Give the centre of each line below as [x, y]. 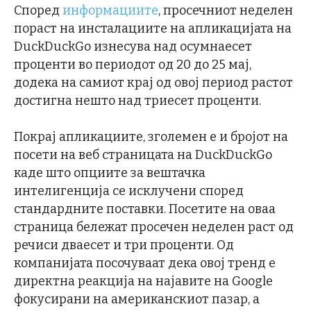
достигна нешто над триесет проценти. [137, 100]
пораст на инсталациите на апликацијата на [153, 28]
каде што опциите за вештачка [110, 173]
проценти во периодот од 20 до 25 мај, [133, 64]
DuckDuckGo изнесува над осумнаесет [133, 46]
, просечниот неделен [226, 10]
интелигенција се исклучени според [129, 191]
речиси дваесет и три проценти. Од [124, 245]
